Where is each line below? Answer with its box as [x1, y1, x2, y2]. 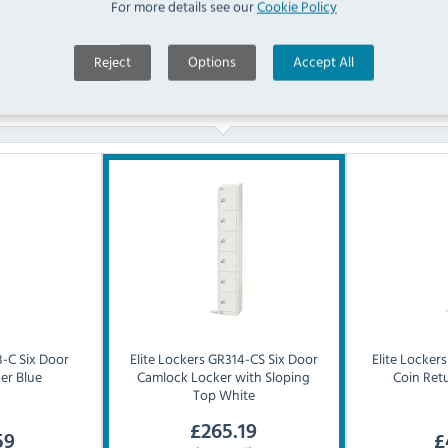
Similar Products [140, 76, 308, 113]
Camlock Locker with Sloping [137, 366, 311, 388]
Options [188, 50, 236, 72]
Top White [192, 384, 255, 406]
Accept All [293, 50, 354, 72]
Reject [94, 50, 131, 72]
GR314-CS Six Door [207, 348, 318, 370]
